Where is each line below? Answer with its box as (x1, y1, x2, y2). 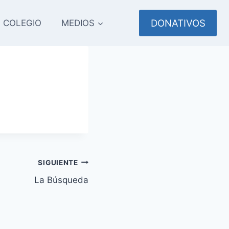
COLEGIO (3, 17, 41, 28)
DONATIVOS (150, 17, 205, 29)
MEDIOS (61, 17, 95, 28)
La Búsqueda (34, 175, 88, 185)
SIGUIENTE (38, 158, 78, 167)
